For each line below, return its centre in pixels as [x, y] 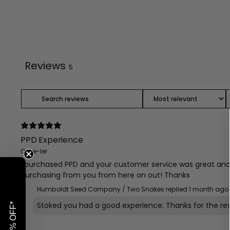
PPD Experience [52, 140]
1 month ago [208, 189]
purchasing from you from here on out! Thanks [105, 175]
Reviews [45, 65]
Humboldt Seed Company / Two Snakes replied [112, 189]
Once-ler [34, 151]
